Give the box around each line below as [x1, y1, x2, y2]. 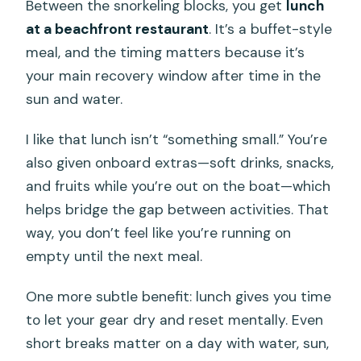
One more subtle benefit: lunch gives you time [26, 287, 332, 305]
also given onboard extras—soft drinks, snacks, [26, 153, 334, 172]
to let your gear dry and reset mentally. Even [26, 310, 324, 329]
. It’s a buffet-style [209, 19, 333, 38]
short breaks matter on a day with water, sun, [26, 334, 330, 352]
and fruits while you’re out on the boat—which [26, 176, 331, 195]
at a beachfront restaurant [26, 19, 210, 38]
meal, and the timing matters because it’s [26, 43, 305, 61]
